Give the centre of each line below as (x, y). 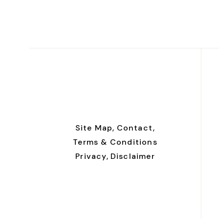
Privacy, (92, 156)
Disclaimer (132, 156)
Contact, (136, 128)
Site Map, (95, 128)
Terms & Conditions (115, 142)
